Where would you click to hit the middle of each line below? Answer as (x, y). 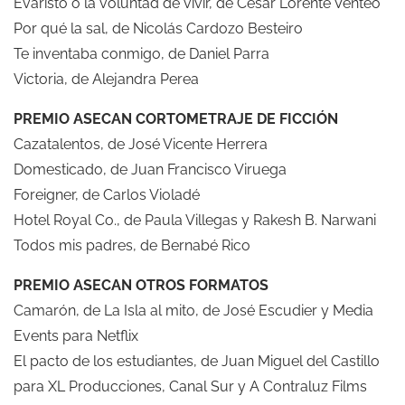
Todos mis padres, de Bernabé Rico (132, 245)
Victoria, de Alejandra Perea (106, 79)
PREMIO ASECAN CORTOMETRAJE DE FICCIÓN (176, 118)
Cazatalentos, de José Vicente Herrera (141, 144)
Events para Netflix (76, 335)
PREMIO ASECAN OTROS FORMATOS (141, 285)
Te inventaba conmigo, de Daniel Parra (141, 53)
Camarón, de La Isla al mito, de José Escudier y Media (193, 310)
